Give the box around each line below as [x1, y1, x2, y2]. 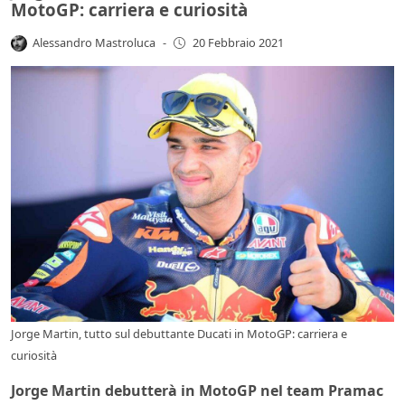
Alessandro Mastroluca [33, 33, 156, 51]
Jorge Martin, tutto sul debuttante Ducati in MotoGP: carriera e [11, 325, 347, 342]
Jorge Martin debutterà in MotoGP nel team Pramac [11, 380, 383, 400]
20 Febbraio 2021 [192, 34, 284, 52]
